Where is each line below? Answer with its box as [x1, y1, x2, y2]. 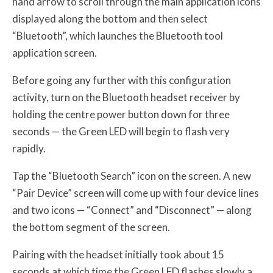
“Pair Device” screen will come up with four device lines [12, 186, 259, 200]
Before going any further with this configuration [12, 74, 231, 87]
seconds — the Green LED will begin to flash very [12, 125, 230, 138]
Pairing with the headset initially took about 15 [12, 248, 224, 261]
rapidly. [12, 142, 46, 155]
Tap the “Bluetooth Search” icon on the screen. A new [12, 169, 251, 183]
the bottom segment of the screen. [12, 221, 170, 234]
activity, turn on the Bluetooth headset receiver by [12, 91, 240, 104]
